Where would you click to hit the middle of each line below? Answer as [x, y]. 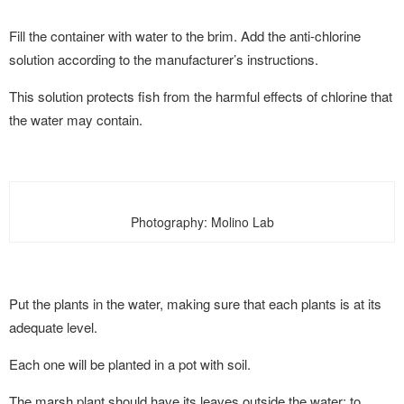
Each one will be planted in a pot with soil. [130, 364]
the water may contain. [76, 119]
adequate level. [53, 327]
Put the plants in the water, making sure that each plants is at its [195, 303]
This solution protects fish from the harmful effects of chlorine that [201, 96]
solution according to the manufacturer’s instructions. [164, 59]
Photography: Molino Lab [202, 222]
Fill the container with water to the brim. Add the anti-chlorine [185, 36]
